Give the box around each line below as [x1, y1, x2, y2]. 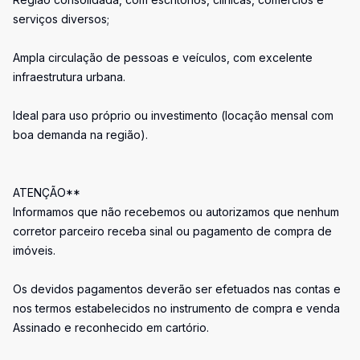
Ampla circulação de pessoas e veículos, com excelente [13, 51, 313, 64]
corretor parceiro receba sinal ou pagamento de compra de [13, 224, 332, 238]
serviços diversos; [13, 12, 109, 26]
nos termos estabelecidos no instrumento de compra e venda [13, 301, 340, 315]
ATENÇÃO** [13, 186, 80, 199]
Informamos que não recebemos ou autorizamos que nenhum [13, 205, 339, 219]
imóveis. [13, 243, 55, 257]
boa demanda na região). [13, 128, 148, 141]
